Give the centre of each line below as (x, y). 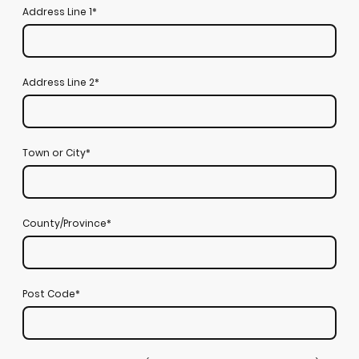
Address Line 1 (57, 12)
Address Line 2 (58, 83)
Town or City (54, 153)
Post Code (49, 294)
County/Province (65, 224)
